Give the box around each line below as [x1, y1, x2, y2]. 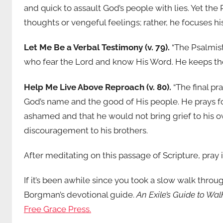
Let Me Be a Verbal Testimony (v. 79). [24, 42, 170, 53]
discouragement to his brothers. [24, 125, 148, 135]
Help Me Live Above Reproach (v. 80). [24, 82, 173, 92]
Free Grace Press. [24, 204, 91, 215]
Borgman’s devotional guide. [24, 190, 136, 200]
